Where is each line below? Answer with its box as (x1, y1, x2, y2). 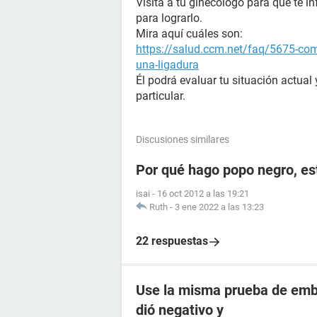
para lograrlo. (136, 11, 202, 25)
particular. (136, 89, 185, 103)
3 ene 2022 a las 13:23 (175, 202, 264, 212)
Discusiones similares (136, 134, 229, 145)
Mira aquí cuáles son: (136, 27, 243, 40)
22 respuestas (136, 234, 208, 248)
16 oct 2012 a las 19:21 (157, 188, 249, 199)
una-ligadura (136, 58, 199, 71)
